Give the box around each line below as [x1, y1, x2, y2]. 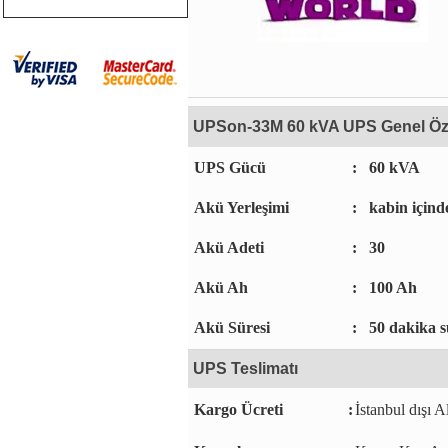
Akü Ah [190, 279, 248, 296]
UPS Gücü [190, 159, 266, 176]
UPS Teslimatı [193, 360, 298, 377]
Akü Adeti [190, 239, 264, 256]
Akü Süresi [190, 319, 270, 336]
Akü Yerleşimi [190, 199, 289, 216]
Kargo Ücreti [190, 401, 283, 418]
